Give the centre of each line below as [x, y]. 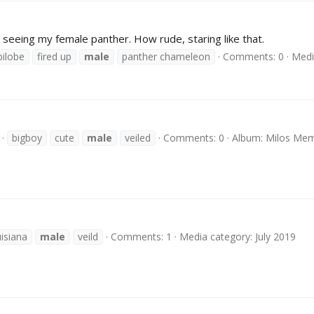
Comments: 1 [141, 237]
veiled [138, 138]
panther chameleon [166, 56]
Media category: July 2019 [238, 237]
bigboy [27, 138]
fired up [54, 56]
